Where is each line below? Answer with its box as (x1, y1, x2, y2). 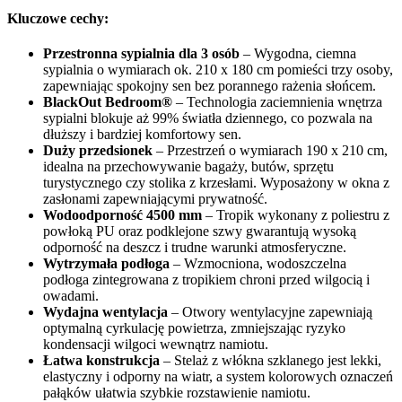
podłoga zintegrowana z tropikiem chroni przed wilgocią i (43, 271, 370, 287)
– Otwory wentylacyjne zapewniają (168, 303, 372, 319)
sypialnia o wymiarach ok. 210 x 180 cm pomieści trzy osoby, (43, 61, 393, 77)
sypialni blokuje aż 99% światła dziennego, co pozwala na (43, 109, 372, 126)
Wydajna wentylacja (43, 303, 168, 319)
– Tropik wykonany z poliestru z (202, 206, 389, 223)
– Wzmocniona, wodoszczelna (170, 255, 346, 271)
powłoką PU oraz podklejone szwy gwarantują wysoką (43, 223, 356, 239)
